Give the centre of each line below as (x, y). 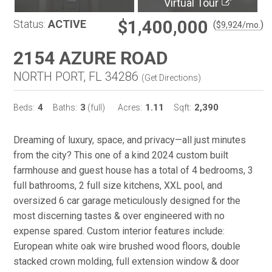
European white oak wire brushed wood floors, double (127, 246)
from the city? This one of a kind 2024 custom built (121, 155)
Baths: (65, 107)
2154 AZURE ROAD (91, 58)
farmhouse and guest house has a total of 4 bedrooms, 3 (133, 170)
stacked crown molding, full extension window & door (126, 261)
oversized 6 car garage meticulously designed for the (127, 201)
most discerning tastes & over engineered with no (119, 216)
